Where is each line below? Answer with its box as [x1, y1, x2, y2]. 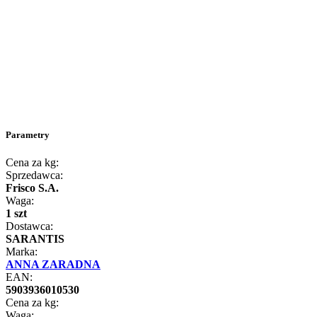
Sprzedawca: [6, 169, 63, 182]
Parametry [6, 129, 50, 141]
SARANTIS [6, 233, 64, 246]
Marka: [6, 246, 38, 258]
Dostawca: [6, 220, 53, 233]
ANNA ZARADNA [6, 258, 100, 271]
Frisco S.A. [6, 182, 59, 195]
